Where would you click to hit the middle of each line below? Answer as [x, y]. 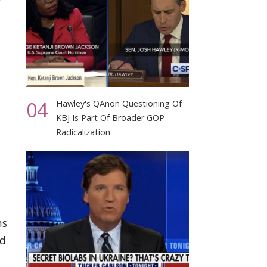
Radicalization [83, 132]
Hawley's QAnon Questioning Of [119, 104]
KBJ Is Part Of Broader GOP [111, 118]
